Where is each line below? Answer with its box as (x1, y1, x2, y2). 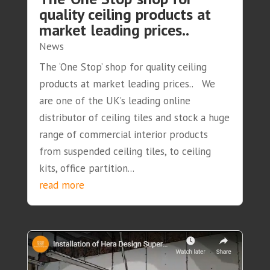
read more (39, 178, 84, 192)
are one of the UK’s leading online (39, 94, 190, 108)
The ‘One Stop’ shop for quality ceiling (39, 60, 207, 74)
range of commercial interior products (39, 128, 208, 142)
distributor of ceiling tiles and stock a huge (39, 111, 230, 125)
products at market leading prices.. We (39, 77, 215, 91)
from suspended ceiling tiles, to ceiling (39, 145, 211, 159)
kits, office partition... (39, 162, 134, 175)
